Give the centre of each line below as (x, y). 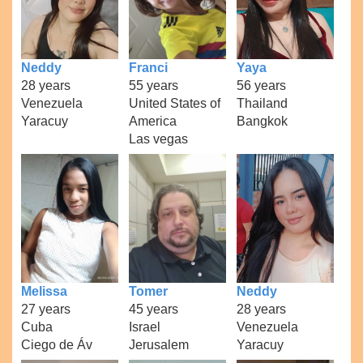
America (152, 121)
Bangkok (262, 121)
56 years (261, 85)
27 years (46, 310)
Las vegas (158, 139)
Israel (144, 327)
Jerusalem (158, 345)
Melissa (45, 292)
